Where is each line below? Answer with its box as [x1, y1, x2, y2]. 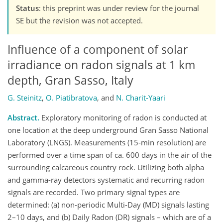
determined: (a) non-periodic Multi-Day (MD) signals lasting [7, 200, 209, 210]
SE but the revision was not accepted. [16, 15, 143, 25]
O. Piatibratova [46, 93, 97, 103]
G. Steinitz [7, 93, 42, 103]
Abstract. [7, 112, 39, 123]
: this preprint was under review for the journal [39, 2, 199, 13]
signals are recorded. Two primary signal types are [7, 187, 180, 198]
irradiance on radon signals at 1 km [7, 57, 195, 73]
